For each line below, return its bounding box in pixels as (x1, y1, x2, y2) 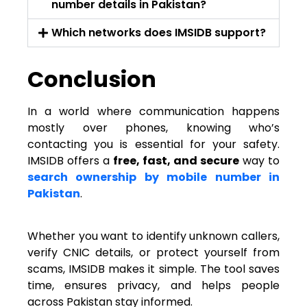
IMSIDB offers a (27, 153, 113, 169)
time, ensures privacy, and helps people (27, 278, 280, 294)
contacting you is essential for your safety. (27, 136, 280, 153)
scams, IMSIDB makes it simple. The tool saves (27, 261, 280, 278)
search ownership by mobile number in (27, 169, 280, 186)
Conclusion (27, 64, 156, 95)
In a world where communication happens (27, 103, 280, 120)
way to (239, 153, 280, 169)
